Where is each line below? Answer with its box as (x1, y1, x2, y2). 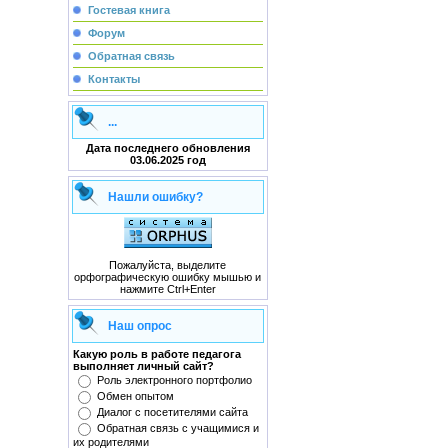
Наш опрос (107, 319, 172, 333)
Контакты (87, 73, 140, 85)
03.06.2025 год (129, 154, 206, 166)
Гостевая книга (87, 4, 170, 16)
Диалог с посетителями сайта (96, 406, 248, 418)
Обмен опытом (96, 390, 174, 402)
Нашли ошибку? (107, 190, 203, 204)
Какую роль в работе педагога (72, 348, 241, 360)
